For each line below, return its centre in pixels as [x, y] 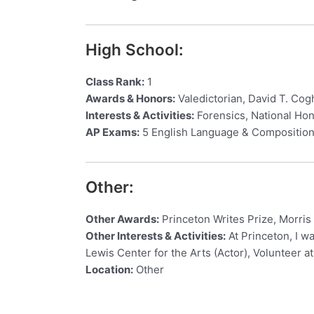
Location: [109, 269]
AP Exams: [112, 132]
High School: [135, 49]
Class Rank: [115, 82]
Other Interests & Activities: [156, 236]
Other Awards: [122, 219]
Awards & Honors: [130, 98]
